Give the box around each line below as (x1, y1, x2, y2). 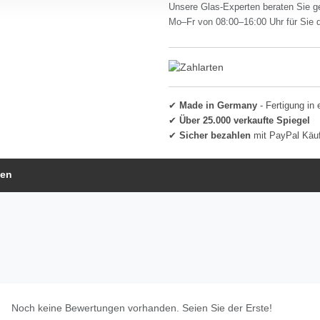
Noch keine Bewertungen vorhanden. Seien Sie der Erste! (11, 301, 272, 314)
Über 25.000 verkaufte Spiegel (179, 115, 310, 126)
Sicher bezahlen (179, 130, 251, 141)
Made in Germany (179, 100, 257, 111)
